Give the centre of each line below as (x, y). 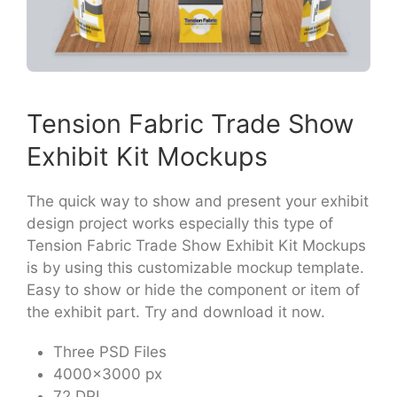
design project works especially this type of (180, 223)
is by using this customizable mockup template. (195, 268)
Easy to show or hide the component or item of (193, 290)
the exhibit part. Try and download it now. (176, 312)
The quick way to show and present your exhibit (198, 201)
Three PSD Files (110, 352)
